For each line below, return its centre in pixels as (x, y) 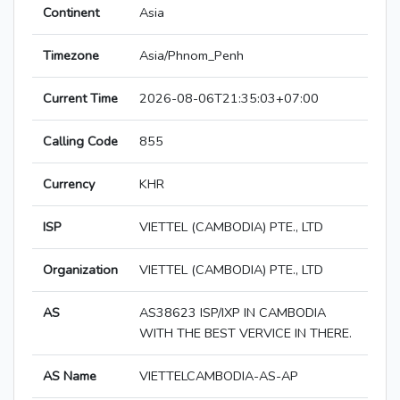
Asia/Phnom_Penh (192, 56)
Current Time (80, 99)
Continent (71, 13)
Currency (69, 184)
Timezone (71, 56)
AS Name (70, 376)
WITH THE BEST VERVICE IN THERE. (246, 333)
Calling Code (80, 142)
